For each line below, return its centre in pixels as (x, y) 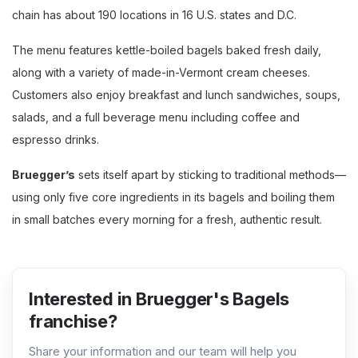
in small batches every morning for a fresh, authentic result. (167, 219)
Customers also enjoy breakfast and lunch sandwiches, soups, (176, 95)
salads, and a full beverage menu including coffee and (156, 117)
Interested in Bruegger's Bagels (159, 299)
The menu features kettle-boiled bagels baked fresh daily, (167, 50)
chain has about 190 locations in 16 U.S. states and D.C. (154, 15)
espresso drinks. (57, 139)
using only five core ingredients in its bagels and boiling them (173, 197)
